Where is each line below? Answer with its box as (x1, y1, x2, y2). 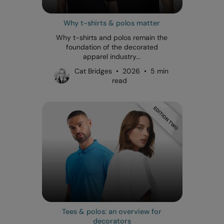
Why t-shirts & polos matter (63, 18, 160, 27)
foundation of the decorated (65, 42, 158, 51)
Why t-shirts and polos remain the (56, 32, 168, 42)
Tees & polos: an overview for (62, 206, 162, 216)
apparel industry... (83, 51, 141, 61)
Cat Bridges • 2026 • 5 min (70, 66, 169, 75)
